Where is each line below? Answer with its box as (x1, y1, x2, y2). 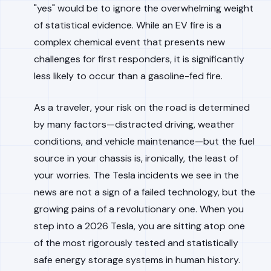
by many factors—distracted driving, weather (34, 118, 235, 131)
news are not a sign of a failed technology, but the (34, 186, 255, 198)
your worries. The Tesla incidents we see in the (34, 169, 239, 181)
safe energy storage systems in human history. (34, 253, 240, 266)
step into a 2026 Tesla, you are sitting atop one (34, 220, 245, 232)
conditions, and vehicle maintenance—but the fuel (34, 135, 255, 148)
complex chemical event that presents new (34, 36, 225, 48)
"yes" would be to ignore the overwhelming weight (34, 2, 253, 15)
